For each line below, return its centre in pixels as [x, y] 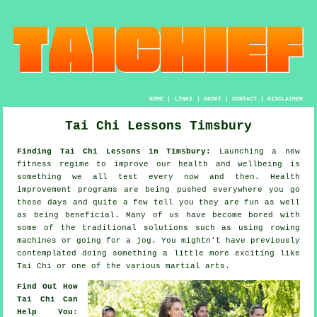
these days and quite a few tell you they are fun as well [158, 202]
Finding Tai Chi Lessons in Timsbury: [114, 151]
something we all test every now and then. [144, 177]
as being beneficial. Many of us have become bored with [158, 215]
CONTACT [244, 98]
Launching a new [255, 151]
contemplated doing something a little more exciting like [158, 253]
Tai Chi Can [47, 299]
